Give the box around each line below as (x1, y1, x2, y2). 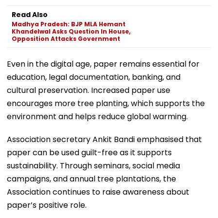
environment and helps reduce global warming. (7, 110, 188, 122)
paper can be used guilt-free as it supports (7, 146, 172, 158)
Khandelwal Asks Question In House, (12, 27, 130, 36)
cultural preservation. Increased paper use (7, 84, 170, 96)
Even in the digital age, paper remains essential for (7, 58, 200, 70)
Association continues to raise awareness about (7, 186, 189, 198)
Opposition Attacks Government (12, 34, 120, 43)
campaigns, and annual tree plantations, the (7, 173, 176, 184)
